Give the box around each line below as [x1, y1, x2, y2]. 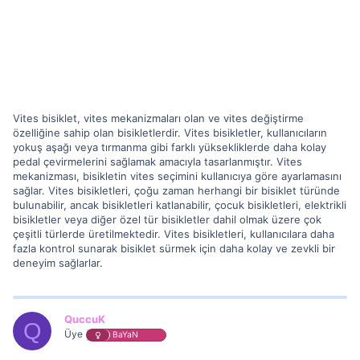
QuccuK [64, 313, 105, 325]
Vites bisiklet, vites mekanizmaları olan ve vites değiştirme [13, 112, 304, 125]
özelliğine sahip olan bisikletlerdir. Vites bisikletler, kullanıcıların [13, 126, 327, 139]
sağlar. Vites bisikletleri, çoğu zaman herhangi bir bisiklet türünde [13, 184, 340, 197]
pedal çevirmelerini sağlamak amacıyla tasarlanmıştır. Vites [13, 155, 302, 168]
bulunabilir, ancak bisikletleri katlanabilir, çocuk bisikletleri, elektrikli [13, 198, 346, 211]
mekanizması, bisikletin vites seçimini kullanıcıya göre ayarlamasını [13, 170, 342, 182]
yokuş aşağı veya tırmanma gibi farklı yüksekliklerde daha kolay [13, 141, 326, 153]
